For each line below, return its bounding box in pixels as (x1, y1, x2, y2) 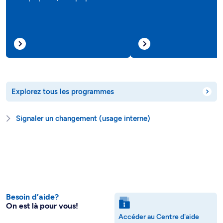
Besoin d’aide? (6, 192, 59, 202)
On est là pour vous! (6, 201, 78, 211)
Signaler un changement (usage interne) (15, 113, 150, 123)
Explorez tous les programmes (11, 87, 114, 96)
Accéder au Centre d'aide (118, 212, 199, 221)
